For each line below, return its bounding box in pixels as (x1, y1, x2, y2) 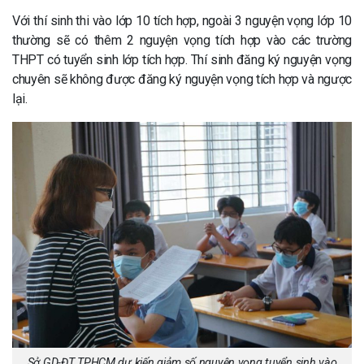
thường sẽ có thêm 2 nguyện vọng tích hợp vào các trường (12, 32, 352, 48)
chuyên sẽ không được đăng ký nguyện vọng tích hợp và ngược (12, 71, 352, 87)
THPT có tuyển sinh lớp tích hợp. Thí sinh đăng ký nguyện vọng (12, 52, 352, 67)
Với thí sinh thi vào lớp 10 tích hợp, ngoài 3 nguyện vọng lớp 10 (12, 13, 352, 28)
